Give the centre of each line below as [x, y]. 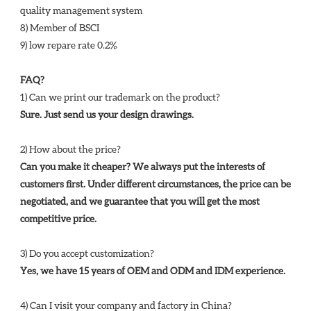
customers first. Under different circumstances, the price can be [155, 184]
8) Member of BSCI [61, 28]
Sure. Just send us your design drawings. [108, 115]
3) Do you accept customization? [88, 253]
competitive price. [59, 219]
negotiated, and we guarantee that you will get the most [140, 201]
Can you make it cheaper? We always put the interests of [143, 167]
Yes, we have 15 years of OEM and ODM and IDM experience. [154, 271]
